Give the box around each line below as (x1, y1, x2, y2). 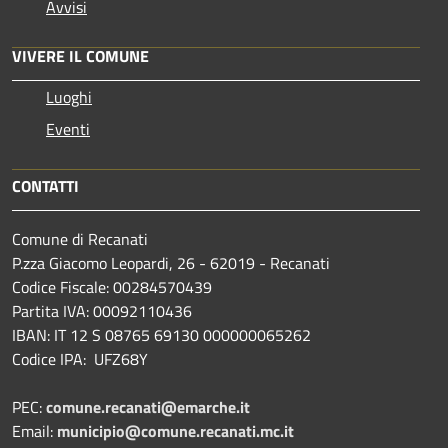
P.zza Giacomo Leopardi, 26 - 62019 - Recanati (12, 250, 330, 275)
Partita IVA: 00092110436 (12, 298, 192, 323)
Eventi (46, 116, 90, 141)
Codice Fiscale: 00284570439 (12, 274, 212, 299)
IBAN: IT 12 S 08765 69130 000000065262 (12, 322, 311, 347)
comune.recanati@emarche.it (46, 394, 250, 419)
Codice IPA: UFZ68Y (12, 346, 148, 371)
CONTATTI (12, 173, 79, 198)
